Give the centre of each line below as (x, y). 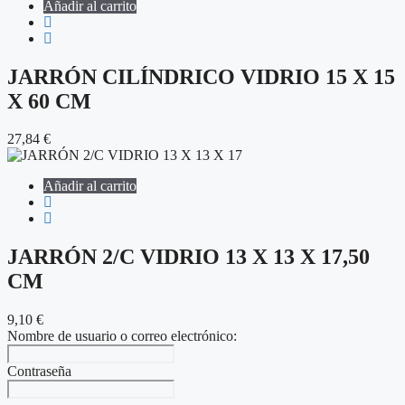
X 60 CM (49, 101)
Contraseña (39, 372)
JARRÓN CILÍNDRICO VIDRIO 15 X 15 (201, 76)
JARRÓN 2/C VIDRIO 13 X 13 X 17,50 (188, 257)
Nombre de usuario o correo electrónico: (122, 336)
